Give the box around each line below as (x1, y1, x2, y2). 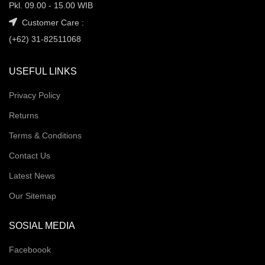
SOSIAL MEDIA (9, 221, 75, 231)
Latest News (9, 171, 55, 180)
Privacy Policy (9, 91, 60, 100)
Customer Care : (20, 18, 84, 27)
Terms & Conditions (9, 131, 82, 140)
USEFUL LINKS (9, 66, 77, 76)
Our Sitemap (9, 191, 56, 201)
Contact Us (9, 151, 50, 160)
